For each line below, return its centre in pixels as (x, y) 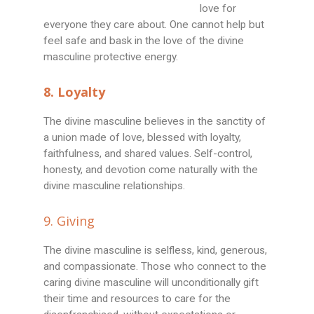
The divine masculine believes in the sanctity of (155, 122)
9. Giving (69, 221)
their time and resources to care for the (137, 299)
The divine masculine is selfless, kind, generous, (156, 251)
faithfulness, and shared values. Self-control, (148, 154)
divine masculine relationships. (115, 186)
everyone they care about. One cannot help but (154, 25)
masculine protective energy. (111, 57)
